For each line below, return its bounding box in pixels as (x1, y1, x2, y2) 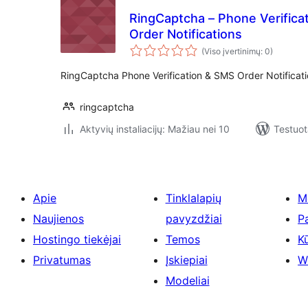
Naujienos (33, 212, 84, 225)
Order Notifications (129, 27, 242, 41)
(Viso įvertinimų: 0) (201, 46, 273, 56)
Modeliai (165, 274, 210, 287)
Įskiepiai (165, 253, 208, 267)
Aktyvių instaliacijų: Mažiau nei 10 (80, 123, 230, 135)
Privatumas (33, 253, 91, 267)
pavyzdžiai (165, 212, 222, 225)
